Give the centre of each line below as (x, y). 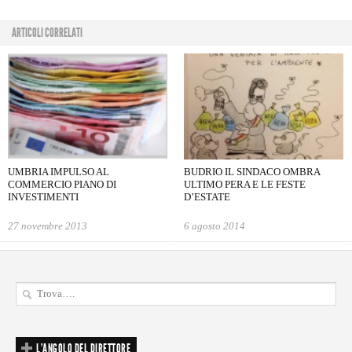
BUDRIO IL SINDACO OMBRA (252, 172)
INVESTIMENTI (43, 197)
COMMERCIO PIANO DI (62, 185)
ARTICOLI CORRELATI (47, 33)
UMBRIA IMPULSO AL (59, 172)
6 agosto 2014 (214, 226)
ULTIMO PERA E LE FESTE (245, 185)
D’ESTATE (207, 197)
